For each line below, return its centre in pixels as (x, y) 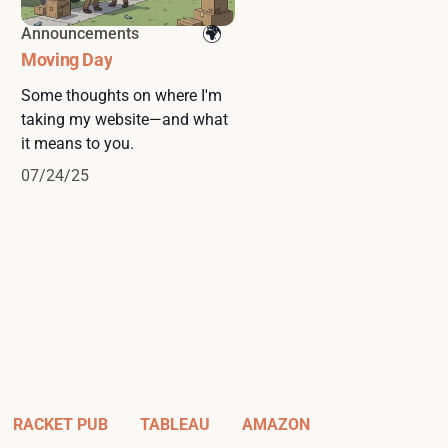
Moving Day (67, 60)
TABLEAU (175, 425)
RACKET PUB (60, 425)
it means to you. (77, 144)
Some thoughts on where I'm (121, 96)
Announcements (80, 34)
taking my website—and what (124, 120)
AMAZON (276, 425)
